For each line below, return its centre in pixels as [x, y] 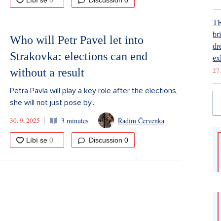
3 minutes [75, 120]
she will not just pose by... [53, 103]
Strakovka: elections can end [79, 56]
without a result [47, 73]
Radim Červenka [141, 120]
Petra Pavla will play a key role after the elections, [94, 91]
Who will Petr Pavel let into [77, 40]
